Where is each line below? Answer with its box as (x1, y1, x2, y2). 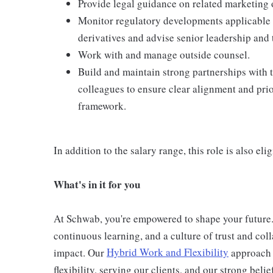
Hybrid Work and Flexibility (107, 245, 229, 260)
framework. (78, 98, 126, 113)
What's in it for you (54, 176, 140, 192)
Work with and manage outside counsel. (78, 47, 250, 62)
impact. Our (54, 245, 107, 260)
